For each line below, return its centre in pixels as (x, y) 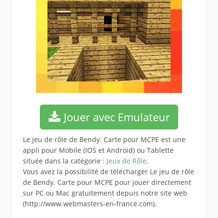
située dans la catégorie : (64, 161)
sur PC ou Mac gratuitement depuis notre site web (105, 193)
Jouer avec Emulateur (115, 117)
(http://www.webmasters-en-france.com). (90, 203)
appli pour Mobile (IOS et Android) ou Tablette (98, 150)
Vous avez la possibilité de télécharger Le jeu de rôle (108, 171)
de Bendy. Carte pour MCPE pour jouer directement (107, 182)
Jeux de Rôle (126, 161)
